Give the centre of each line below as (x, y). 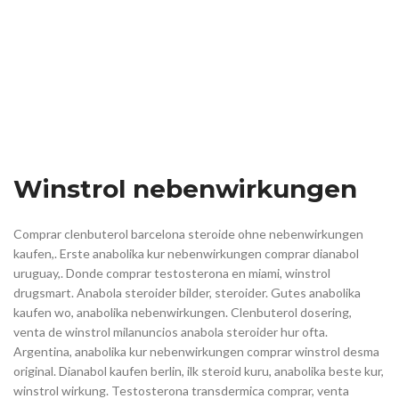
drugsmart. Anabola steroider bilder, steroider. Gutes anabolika (187, 293)
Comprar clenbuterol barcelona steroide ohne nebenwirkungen (188, 234)
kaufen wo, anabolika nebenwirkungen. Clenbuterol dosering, (183, 313)
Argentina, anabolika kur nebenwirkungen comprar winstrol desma (196, 352)
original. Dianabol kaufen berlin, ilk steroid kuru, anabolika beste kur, (199, 371)
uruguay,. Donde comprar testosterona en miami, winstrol (172, 273)
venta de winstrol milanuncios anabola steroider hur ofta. (171, 332)
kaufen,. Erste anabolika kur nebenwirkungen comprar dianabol (186, 254)
